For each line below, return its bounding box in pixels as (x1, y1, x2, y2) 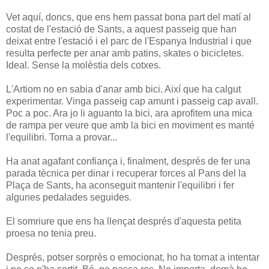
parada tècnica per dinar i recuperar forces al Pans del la (6, 168, 246, 178)
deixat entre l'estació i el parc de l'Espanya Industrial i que (6, 35, 252, 46)
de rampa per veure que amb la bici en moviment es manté (6, 119, 255, 130)
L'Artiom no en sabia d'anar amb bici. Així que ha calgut (6, 83, 241, 94)
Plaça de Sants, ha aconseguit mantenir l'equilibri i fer (6, 180, 234, 190)
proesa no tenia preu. (6, 228, 96, 238)
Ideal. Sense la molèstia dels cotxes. (6, 59, 161, 70)
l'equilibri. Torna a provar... (6, 131, 117, 142)
